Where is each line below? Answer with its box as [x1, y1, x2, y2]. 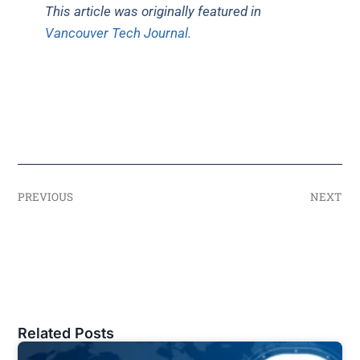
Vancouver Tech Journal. [45, 25, 192, 42]
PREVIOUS [18, 190, 74, 205]
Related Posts [18, 325, 115, 342]
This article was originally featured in [45, 3, 262, 20]
